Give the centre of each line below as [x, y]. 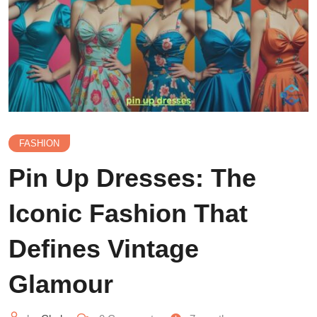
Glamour [61, 284]
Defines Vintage [104, 248]
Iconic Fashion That [128, 213]
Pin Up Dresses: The [132, 178]
